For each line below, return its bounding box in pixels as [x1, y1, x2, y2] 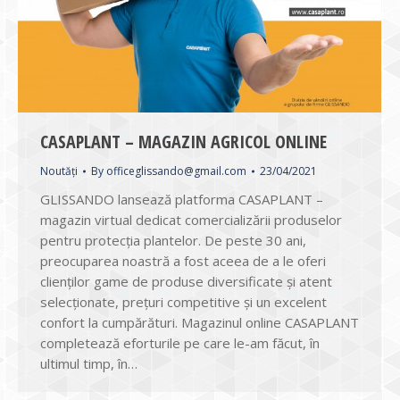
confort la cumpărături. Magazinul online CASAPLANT [40, 312, 359, 331]
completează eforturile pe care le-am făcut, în [40, 333, 320, 352]
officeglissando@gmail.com [106, 162, 246, 179]
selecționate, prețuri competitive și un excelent [40, 292, 327, 311]
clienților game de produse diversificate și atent [40, 271, 332, 290]
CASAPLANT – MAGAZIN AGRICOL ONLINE [40, 129, 327, 154]
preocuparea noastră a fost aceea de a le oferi [40, 251, 326, 270]
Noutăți [40, 162, 78, 179]
